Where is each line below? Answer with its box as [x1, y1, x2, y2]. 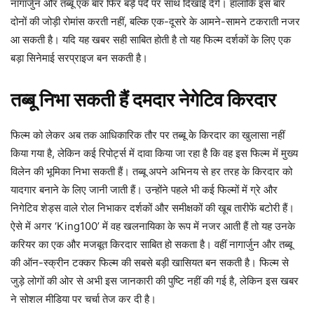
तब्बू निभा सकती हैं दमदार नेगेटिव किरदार [11, 88, 276, 111]
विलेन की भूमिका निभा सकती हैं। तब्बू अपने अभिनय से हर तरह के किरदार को [11, 164, 292, 178]
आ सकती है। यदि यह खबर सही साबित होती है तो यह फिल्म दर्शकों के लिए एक [11, 32, 291, 46]
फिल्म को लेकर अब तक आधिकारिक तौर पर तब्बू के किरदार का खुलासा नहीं [11, 128, 285, 142]
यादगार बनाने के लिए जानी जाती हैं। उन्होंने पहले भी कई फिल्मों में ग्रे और [11, 182, 278, 196]
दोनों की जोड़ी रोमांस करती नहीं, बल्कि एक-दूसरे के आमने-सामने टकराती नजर [11, 14, 300, 28]
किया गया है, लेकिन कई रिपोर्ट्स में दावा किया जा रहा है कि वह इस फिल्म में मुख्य [11, 146, 298, 160]
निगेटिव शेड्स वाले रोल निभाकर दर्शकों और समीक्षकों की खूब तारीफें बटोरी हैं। [11, 200, 294, 214]
